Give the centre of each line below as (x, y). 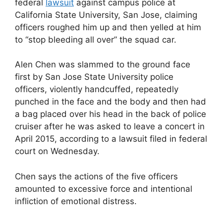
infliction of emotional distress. (76, 201)
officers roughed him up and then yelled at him (108, 27)
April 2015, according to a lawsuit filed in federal (111, 139)
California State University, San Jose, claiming (106, 15)
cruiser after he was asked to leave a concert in (110, 127)
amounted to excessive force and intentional (104, 189)
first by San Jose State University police (94, 77)
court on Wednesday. (57, 151)
